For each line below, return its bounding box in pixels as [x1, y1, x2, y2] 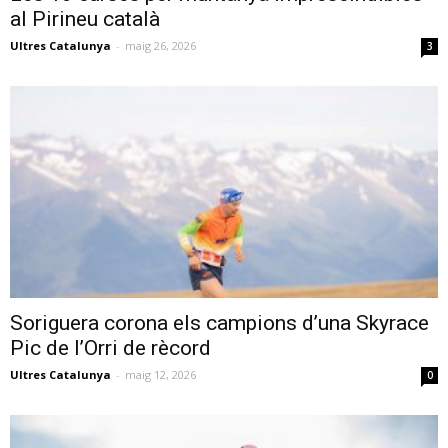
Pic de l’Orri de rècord [10, 335, 211, 360]
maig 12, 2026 [125, 366, 196, 382]
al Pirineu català [10, 7, 160, 32]
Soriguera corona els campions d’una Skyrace [10, 310, 429, 335]
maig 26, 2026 [125, 38, 196, 54]
